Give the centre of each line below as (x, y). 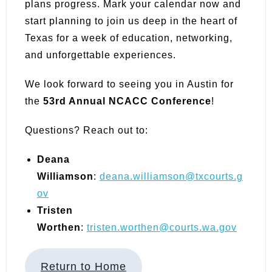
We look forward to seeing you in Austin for (129, 84)
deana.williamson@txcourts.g (171, 176)
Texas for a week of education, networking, (129, 38)
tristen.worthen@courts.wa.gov (162, 227)
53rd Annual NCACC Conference (127, 101)
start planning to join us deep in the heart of (131, 21)
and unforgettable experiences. (100, 55)
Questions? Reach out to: (87, 130)
